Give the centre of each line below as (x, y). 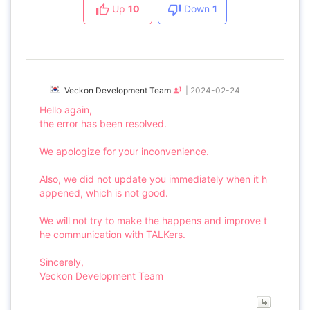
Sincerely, (62, 262)
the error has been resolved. (103, 124)
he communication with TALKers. (112, 234)
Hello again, (66, 110)
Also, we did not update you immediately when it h (153, 179)
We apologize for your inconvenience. (124, 151)
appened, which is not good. (104, 193)
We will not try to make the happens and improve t (153, 220)
